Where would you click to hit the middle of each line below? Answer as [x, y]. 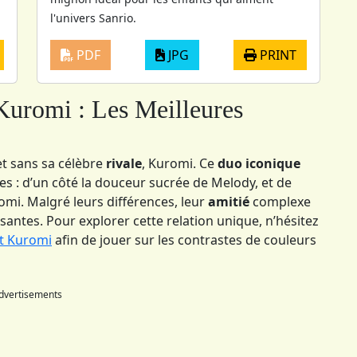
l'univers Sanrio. [93, 18]
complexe [280, 201]
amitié [229, 201]
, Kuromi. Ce [180, 163]
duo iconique [259, 163]
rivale [124, 163]
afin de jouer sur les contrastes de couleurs [184, 239]
